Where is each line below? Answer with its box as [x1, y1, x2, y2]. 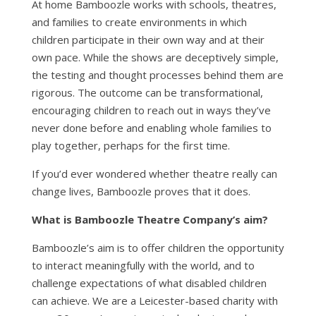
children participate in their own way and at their [32, 32, 265, 47]
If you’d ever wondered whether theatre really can [32, 166, 277, 181]
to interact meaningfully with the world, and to [32, 258, 255, 273]
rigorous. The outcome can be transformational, [32, 85, 263, 100]
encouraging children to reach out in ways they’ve [32, 103, 271, 118]
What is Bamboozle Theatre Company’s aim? [32, 212, 268, 227]
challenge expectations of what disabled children [32, 276, 267, 291]
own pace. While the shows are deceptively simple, [32, 50, 279, 65]
